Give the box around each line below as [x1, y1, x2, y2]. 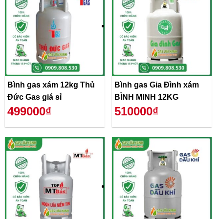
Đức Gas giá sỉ [7, 92, 62, 101]
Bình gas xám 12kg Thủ [7, 80, 95, 89]
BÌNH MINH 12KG [114, 92, 178, 101]
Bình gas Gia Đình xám [114, 80, 199, 89]
